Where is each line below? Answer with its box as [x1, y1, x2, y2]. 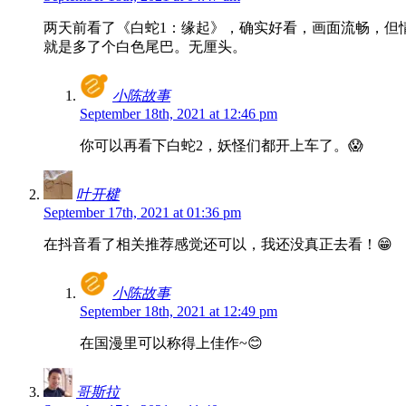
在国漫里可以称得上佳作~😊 [80, 335, 263, 352]
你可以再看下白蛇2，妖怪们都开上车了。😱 [80, 138, 363, 154]
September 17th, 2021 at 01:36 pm [43, 205, 241, 221]
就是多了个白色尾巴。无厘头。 [43, 39, 246, 55]
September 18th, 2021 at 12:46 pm [80, 106, 277, 122]
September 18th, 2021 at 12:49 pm [80, 304, 277, 320]
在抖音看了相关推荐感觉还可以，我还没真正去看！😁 [43, 237, 392, 253]
